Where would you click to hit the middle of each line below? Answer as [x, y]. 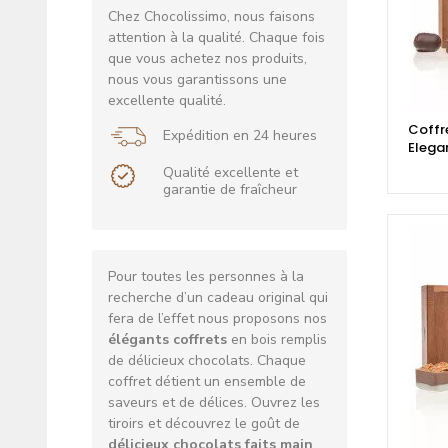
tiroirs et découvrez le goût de [204, 424]
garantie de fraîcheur [230, 190]
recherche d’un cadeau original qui [218, 298]
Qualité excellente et [230, 173]
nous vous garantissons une [197, 80]
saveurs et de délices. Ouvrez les [214, 403]
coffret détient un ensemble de [207, 382]
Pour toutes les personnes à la [206, 277]
